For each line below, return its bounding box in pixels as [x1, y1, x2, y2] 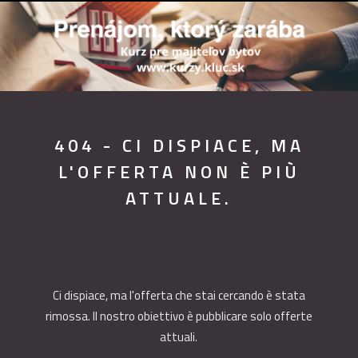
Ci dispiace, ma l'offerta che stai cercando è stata [52, 286, 305, 304]
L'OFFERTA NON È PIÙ [58, 158, 300, 185]
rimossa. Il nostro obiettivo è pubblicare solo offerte [45, 307, 312, 325]
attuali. [160, 328, 198, 346]
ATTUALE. [125, 185, 233, 212]
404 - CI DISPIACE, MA [54, 132, 304, 159]
